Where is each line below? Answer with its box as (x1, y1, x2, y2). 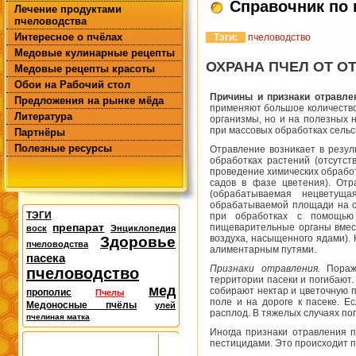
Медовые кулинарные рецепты (14, 47, 175, 59)
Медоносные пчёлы (26, 300, 137, 311)
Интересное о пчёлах (14, 31, 122, 43)
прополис (26, 287, 72, 298)
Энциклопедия (110, 223, 176, 233)
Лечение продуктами (14, 3, 122, 15)
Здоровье (100, 234, 176, 250)
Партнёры (14, 126, 65, 138)
